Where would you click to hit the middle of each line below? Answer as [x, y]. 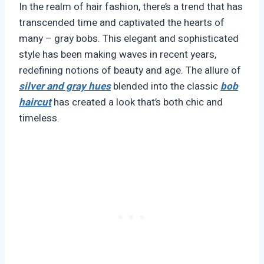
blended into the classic [166, 87]
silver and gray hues [65, 87]
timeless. [39, 118]
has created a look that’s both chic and [137, 103]
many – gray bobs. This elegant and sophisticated [129, 39]
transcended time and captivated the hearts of [122, 23]
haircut [35, 103]
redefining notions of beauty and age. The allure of [130, 71]
